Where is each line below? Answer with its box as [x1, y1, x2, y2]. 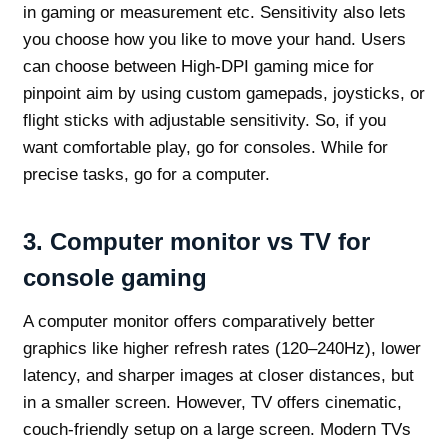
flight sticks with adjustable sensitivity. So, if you [22, 111, 386, 131]
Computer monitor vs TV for [49, 228, 370, 256]
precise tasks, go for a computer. [22, 165, 270, 185]
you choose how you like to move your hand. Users [22, 30, 406, 50]
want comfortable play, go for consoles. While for [22, 138, 388, 158]
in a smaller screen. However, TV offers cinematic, [22, 393, 402, 413]
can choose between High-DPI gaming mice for [22, 57, 374, 77]
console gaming [22, 264, 207, 292]
